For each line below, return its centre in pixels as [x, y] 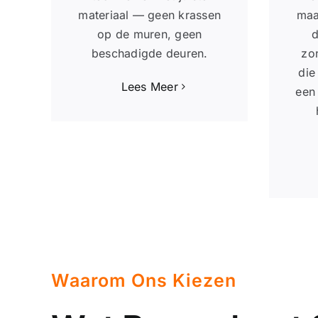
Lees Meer [149, 86]
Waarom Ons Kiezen [143, 280]
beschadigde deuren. [149, 53]
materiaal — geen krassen [150, 15]
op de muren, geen [150, 34]
